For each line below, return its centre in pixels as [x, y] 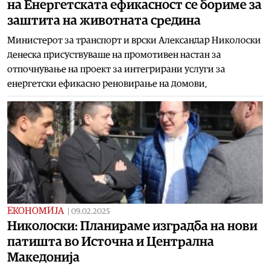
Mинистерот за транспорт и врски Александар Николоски [134, 40]
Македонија [43, 257]
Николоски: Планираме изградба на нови [132, 226]
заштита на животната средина [104, 20]
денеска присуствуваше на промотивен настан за [114, 55]
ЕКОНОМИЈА [36, 211]
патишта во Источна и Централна [111, 241]
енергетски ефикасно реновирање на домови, [107, 83]
